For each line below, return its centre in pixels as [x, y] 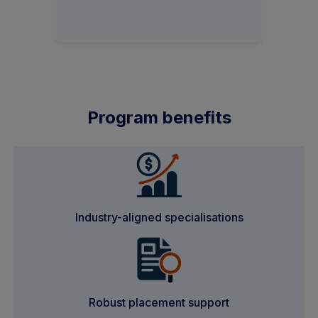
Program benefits [159, 118]
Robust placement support [159, 303]
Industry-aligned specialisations [159, 218]
